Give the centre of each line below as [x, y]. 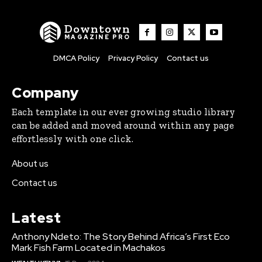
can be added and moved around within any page [123, 125]
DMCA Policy [76, 58]
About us [30, 164]
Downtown [98, 29]
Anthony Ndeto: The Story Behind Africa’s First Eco [121, 237]
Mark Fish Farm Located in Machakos [89, 248]
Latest [36, 218]
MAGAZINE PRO [98, 37]
